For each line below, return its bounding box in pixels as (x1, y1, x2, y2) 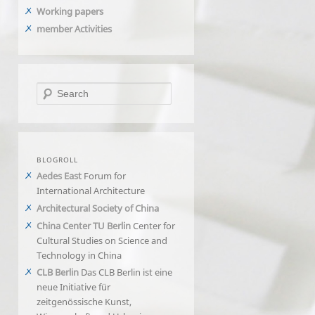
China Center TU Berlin (37, 219, 131, 232)
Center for (131, 219, 175, 232)
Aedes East (37, 169, 82, 182)
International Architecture (37, 184, 145, 197)
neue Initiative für (37, 281, 110, 294)
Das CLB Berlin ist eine (79, 266, 172, 279)
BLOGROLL (37, 154, 78, 165)
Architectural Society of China (37, 201, 159, 214)
